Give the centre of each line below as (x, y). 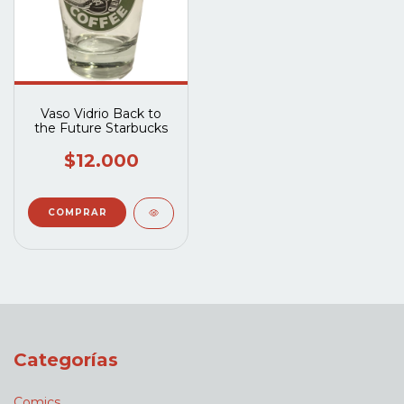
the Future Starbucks (101, 128)
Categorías (66, 359)
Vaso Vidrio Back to (101, 113)
